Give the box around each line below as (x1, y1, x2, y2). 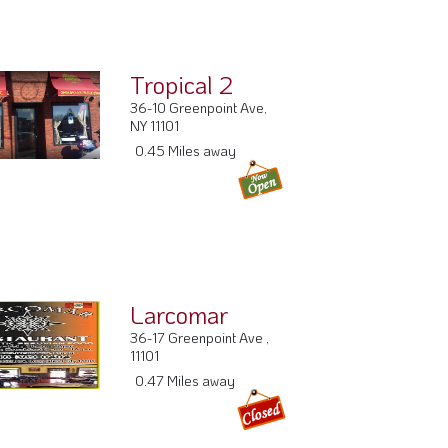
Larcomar (130, 299, 229, 331)
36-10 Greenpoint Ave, (130, 98, 268, 118)
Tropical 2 (130, 69, 234, 101)
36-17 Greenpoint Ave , (130, 328, 270, 348)
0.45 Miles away (135, 141, 237, 161)
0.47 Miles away (135, 371, 236, 391)
